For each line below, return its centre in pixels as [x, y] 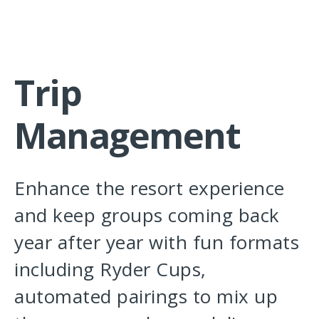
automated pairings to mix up [146, 297]
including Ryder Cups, [110, 270]
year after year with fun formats [157, 242]
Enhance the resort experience [150, 188]
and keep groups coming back [147, 215]
